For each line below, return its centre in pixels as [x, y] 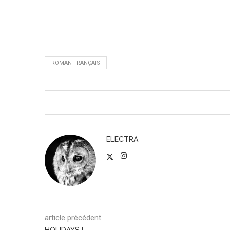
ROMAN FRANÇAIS [76, 63]
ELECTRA [122, 139]
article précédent [73, 218]
